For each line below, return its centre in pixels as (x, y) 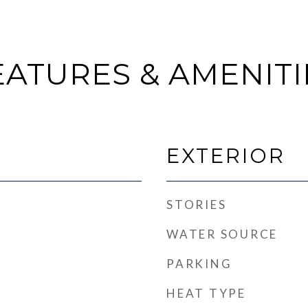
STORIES (197, 205)
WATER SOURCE (222, 234)
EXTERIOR (226, 156)
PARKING (199, 264)
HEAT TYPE (206, 293)
